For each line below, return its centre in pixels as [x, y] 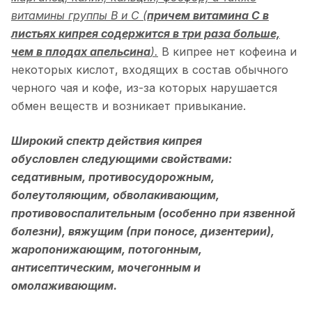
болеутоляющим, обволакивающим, [115, 195]
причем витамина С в [208, 15]
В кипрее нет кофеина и [227, 51]
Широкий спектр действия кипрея [107, 140]
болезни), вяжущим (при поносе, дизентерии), [143, 231]
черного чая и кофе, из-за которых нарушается [144, 87]
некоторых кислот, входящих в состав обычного [150, 69]
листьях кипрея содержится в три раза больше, [146, 33]
